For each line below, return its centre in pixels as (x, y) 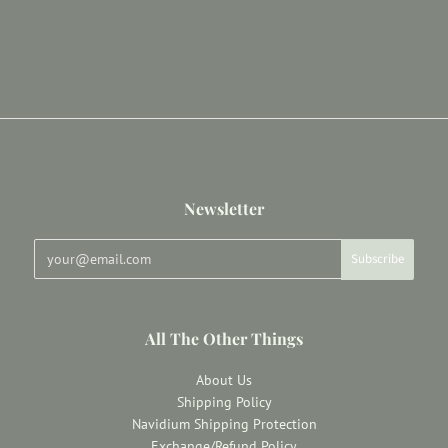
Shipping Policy (224, 401)
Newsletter (224, 208)
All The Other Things (224, 338)
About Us (224, 379)
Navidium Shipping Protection (224, 423)
